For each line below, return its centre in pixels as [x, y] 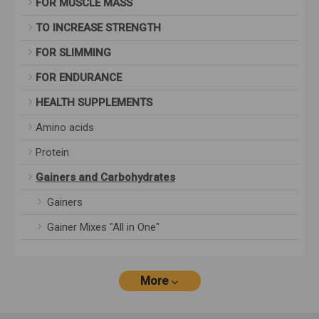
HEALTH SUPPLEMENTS [94, 103]
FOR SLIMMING [73, 53]
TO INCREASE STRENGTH [98, 28]
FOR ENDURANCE [79, 78]
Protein [52, 153]
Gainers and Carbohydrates [105, 178]
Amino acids [65, 128]
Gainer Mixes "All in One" [98, 228]
